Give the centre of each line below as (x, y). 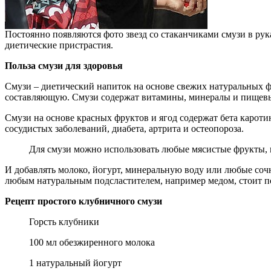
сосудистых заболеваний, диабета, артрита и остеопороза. (124, 128)
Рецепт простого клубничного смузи (83, 201)
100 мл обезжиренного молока (92, 242)
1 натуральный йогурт (75, 263)
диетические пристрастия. (59, 45)
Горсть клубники (64, 221)
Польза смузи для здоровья (64, 65)
